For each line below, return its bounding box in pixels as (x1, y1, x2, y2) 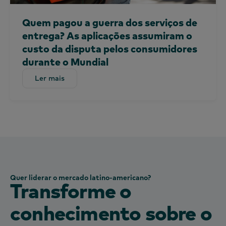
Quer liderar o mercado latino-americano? (10, 173, 151, 182)
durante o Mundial (22, 55, 108, 68)
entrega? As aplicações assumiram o (22, 29, 192, 42)
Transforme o (10, 177, 132, 203)
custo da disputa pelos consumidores (22, 42, 197, 55)
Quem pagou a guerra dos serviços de (22, 16, 197, 29)
